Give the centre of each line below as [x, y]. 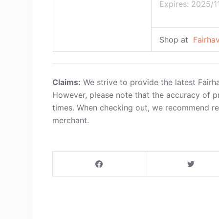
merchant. [71, 120]
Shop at [175, 40]
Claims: [67, 82]
